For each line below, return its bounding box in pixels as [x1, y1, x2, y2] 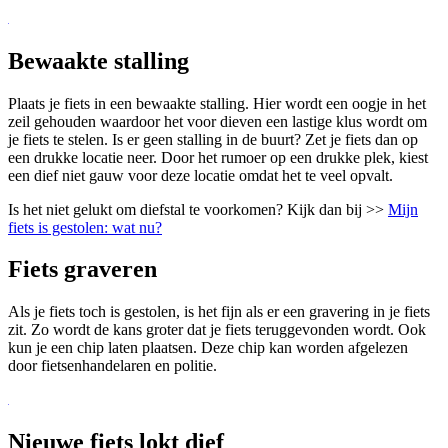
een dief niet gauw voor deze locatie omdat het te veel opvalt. [8, 166, 393, 184]
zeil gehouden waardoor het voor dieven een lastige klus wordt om [8, 112, 427, 130]
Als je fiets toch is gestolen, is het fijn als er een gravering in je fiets [8, 303, 430, 321]
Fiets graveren [8, 256, 157, 283]
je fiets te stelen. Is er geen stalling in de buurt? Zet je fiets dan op [8, 130, 418, 148]
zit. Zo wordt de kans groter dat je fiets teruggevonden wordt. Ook [8, 321, 426, 339]
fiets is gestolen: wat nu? [8, 218, 162, 236]
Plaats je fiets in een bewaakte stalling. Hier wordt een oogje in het [8, 94, 426, 112]
